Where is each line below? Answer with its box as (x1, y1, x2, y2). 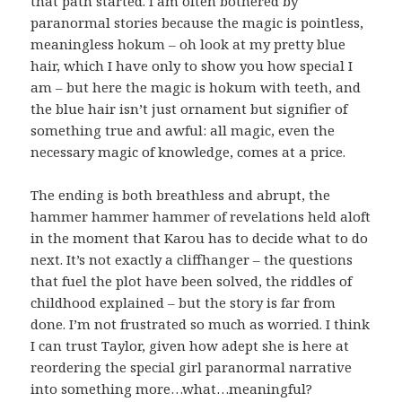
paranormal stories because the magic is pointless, (31, 13, 364, 32)
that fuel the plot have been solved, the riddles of (31, 272, 353, 291)
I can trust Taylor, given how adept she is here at (31, 336, 350, 355)
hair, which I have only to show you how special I (31, 57, 354, 75)
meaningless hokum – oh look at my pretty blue (31, 35, 346, 54)
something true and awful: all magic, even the (31, 121, 336, 140)
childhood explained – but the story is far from (31, 293, 336, 312)
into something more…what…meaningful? (31, 380, 313, 398)
